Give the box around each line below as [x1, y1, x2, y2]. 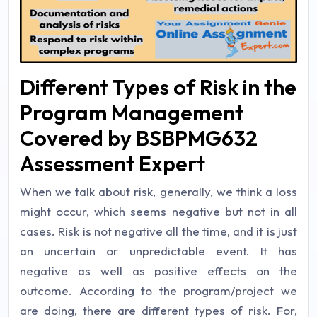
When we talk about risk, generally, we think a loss [20, 184, 297, 200]
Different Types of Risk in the [20, 74, 296, 101]
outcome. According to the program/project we [20, 283, 297, 299]
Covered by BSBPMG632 [20, 125, 258, 152]
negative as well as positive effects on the [20, 263, 297, 279]
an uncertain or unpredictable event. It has [20, 243, 297, 259]
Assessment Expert [20, 150, 205, 178]
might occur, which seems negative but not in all [20, 204, 297, 219]
